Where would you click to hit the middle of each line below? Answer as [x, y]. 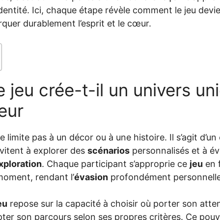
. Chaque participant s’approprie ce [116, 164]
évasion [91, 177]
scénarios [109, 150]
